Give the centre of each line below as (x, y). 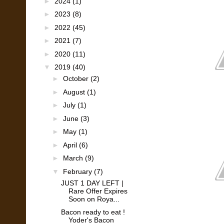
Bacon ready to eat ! (93, 212)
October (76, 78)
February (78, 171)
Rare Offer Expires (98, 191)
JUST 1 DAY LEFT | (92, 183)
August (75, 92)
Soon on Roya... (94, 199)
